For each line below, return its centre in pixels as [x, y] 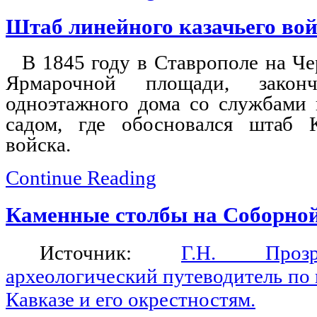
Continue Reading [81, 178]
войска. [38, 145]
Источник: [110, 252]
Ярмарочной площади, [133, 83]
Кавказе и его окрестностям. [131, 299]
